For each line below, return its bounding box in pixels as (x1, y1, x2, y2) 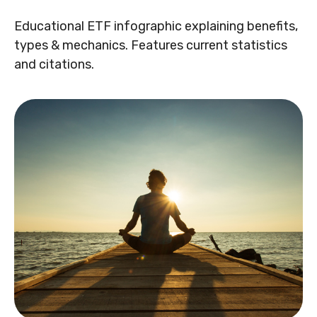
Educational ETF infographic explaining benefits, (14, 18, 298, 34)
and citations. (14, 56, 94, 72)
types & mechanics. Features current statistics (14, 37, 287, 53)
